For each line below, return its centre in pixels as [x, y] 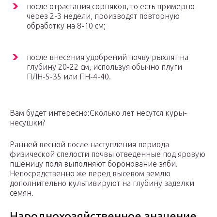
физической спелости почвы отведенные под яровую [108, 154]
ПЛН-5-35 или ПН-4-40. [69, 77]
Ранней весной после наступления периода [89, 145]
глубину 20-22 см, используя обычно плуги [104, 67]
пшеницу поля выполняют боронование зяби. [94, 164]
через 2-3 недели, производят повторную [103, 16]
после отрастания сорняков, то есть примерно [111, 7]
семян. [22, 193]
